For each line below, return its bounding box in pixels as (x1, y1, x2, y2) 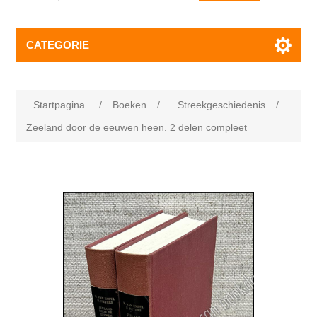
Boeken (113, 99, 147, 110)
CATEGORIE (26, 39, 90, 51)
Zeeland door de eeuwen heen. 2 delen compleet (26, 122, 248, 133)
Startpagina (33, 99, 86, 110)
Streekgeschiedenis (178, 99, 266, 110)
